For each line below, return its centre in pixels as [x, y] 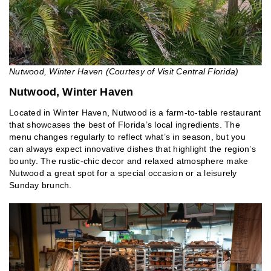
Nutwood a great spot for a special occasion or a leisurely [123, 173]
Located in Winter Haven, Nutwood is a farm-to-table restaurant [135, 113]
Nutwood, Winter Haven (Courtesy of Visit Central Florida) [124, 72]
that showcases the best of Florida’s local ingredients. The [125, 125]
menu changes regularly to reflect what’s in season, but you [127, 137]
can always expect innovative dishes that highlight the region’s [132, 149]
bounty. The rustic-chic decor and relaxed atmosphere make [129, 161]
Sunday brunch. [41, 185]
